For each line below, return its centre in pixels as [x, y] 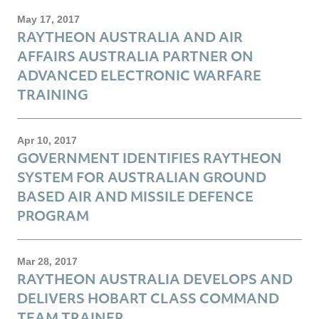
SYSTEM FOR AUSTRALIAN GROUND [142, 177]
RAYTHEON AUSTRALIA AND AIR [130, 36]
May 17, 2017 [48, 19]
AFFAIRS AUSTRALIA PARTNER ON [135, 56]
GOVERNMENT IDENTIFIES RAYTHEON [150, 157]
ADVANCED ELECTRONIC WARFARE [139, 75]
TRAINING [53, 94]
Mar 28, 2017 [47, 261]
